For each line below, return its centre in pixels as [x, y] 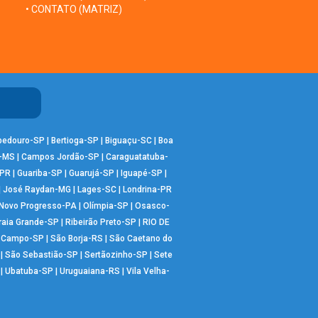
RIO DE [156, 222]
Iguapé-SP [142, 173]
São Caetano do [141, 238]
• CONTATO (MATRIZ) [74, 9]
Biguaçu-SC [128, 140]
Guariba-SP [40, 173]
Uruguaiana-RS [89, 271]
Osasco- [152, 205]
